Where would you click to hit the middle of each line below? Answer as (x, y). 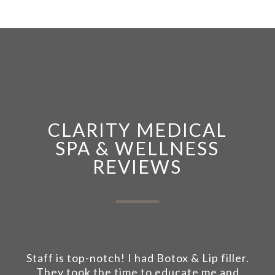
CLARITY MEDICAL (137, 130)
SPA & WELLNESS (137, 148)
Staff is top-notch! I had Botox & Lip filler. (137, 258)
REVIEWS (137, 166)
